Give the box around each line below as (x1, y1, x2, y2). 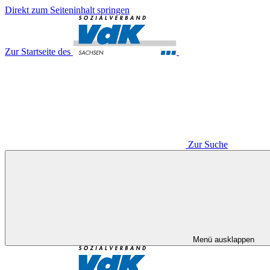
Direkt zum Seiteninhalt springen (5, 5, 130, 15)
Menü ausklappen (193, 235, 254, 244)
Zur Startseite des (5, 46, 71, 57)
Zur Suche (188, 139, 228, 149)
